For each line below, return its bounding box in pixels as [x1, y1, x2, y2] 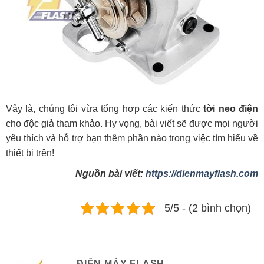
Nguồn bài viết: [75, 169, 146, 179]
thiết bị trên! [6, 148, 54, 159]
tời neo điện [203, 104, 259, 114]
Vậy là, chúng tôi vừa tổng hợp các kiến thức [6, 104, 204, 114]
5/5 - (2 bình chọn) [164, 202, 251, 214]
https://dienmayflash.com [146, 169, 258, 179]
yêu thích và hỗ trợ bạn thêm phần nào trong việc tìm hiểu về [6, 133, 258, 144]
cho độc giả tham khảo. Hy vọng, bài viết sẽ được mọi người [6, 118, 258, 129]
